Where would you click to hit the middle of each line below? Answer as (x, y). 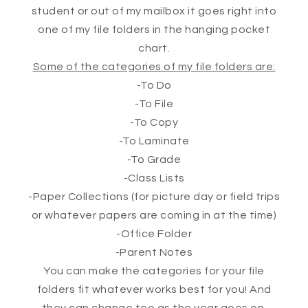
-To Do (154, 86)
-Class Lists (154, 178)
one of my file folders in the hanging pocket (154, 30)
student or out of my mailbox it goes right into (154, 11)
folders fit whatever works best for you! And (154, 290)
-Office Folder (154, 234)
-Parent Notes (154, 253)
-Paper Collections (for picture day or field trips (154, 197)
